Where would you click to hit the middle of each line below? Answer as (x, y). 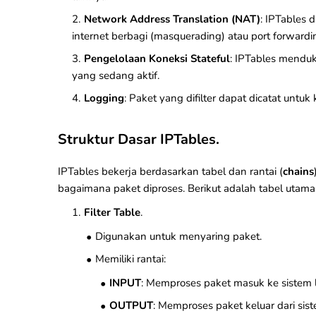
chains (298, 171)
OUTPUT (131, 305)
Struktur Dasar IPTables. (139, 139)
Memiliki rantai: (130, 259)
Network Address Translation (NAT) (172, 19)
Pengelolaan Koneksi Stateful (157, 59)
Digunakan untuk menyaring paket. (178, 236)
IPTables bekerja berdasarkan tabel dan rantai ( (170, 171)
